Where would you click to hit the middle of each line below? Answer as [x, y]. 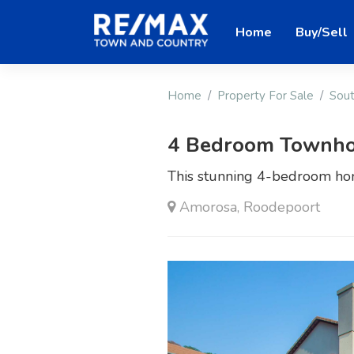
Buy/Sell [322, 32]
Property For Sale [265, 96]
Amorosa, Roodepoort [248, 207]
